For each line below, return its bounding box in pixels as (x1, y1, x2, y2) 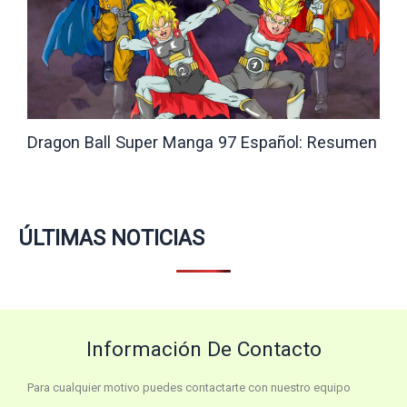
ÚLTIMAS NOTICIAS (18, 224, 204, 251)
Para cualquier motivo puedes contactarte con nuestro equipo (27, 381, 351, 395)
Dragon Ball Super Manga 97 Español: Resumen (27, 132, 377, 152)
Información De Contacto (85, 337, 322, 362)
